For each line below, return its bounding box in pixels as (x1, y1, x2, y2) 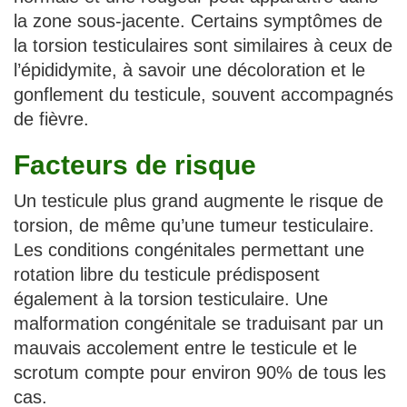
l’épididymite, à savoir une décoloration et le (14, 60, 365, 81)
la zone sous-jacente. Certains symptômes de (14, 11, 382, 32)
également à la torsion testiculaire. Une (14, 289, 328, 310)
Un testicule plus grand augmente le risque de (14, 191, 383, 212)
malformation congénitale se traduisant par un (14, 313, 383, 334)
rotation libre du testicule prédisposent (14, 264, 320, 285)
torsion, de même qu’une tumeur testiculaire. (14, 215, 374, 236)
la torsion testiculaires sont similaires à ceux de (14, 35, 392, 56)
